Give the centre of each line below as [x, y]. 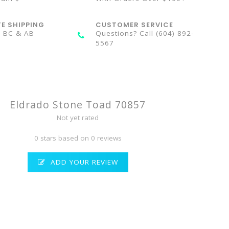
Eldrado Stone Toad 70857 [78, 105]
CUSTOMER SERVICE [135, 25]
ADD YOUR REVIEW [83, 162]
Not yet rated [78, 118]
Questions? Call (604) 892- [145, 33]
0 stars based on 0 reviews [78, 138]
